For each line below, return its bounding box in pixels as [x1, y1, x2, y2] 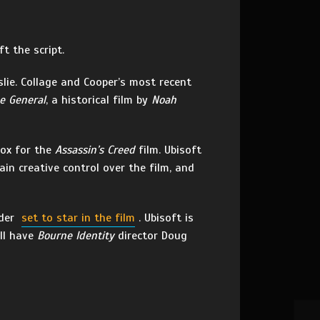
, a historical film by [46, 93, 151, 107]
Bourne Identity [37, 229, 114, 243]
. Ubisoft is [139, 211, 194, 225]
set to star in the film [21, 211, 135, 225]
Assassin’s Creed [55, 143, 135, 157]
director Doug [114, 229, 187, 243]
